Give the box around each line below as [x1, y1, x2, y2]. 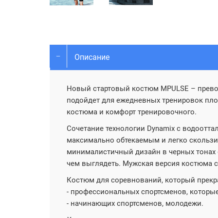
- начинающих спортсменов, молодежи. [67, 199, 203, 208]
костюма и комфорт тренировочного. [67, 108, 197, 116]
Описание [74, 53, 109, 62]
